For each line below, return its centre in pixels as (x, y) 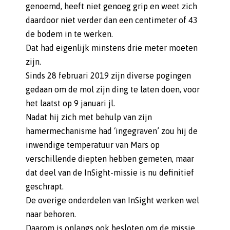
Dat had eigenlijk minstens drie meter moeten (112, 48)
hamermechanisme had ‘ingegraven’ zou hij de (112, 131)
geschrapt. (45, 186)
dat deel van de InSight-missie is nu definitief (110, 172)
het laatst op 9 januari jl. (70, 103)
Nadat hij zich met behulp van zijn (89, 117)
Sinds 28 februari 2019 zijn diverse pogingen (108, 75)
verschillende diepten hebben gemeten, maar (110, 159)
